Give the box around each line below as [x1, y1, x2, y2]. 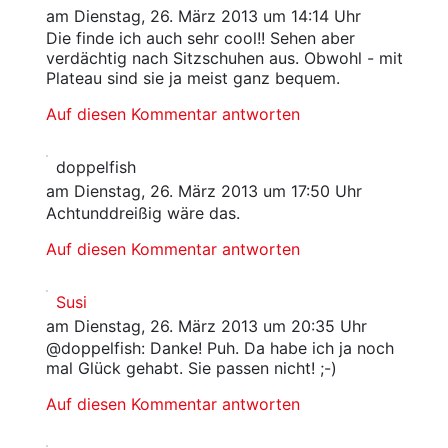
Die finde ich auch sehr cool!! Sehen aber [45, 28, 355, 48]
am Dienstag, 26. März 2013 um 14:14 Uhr [45, 6, 361, 26]
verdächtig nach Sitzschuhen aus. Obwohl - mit [45, 48, 403, 68]
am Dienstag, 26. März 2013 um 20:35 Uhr [45, 316, 367, 336]
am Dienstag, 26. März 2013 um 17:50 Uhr [45, 181, 362, 201]
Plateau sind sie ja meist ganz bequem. [45, 68, 340, 88]
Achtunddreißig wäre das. [45, 203, 240, 223]
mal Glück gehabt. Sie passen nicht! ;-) [45, 358, 337, 378]
